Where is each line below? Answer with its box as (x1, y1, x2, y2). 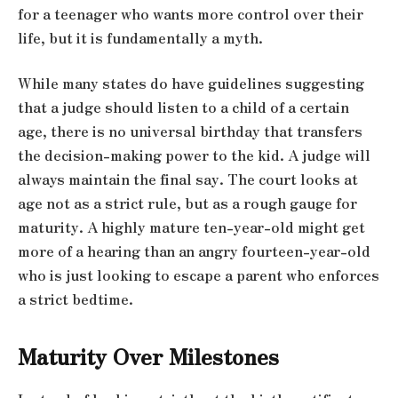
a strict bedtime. (18, 289, 133, 310)
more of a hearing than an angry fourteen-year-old (18, 241, 370, 262)
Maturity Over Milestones (18, 339, 279, 371)
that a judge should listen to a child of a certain (18, 97, 349, 118)
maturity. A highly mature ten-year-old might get (18, 217, 365, 238)
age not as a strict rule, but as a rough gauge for (18, 193, 357, 214)
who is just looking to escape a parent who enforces (18, 265, 379, 286)
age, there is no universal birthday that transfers (18, 121, 362, 142)
